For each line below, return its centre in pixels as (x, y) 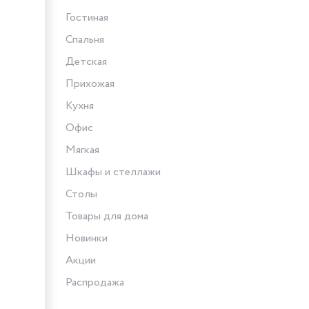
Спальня (85, 40)
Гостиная (87, 18)
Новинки (87, 239)
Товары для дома (107, 217)
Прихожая (90, 84)
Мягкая (82, 150)
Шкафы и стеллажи (113, 172)
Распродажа (95, 283)
